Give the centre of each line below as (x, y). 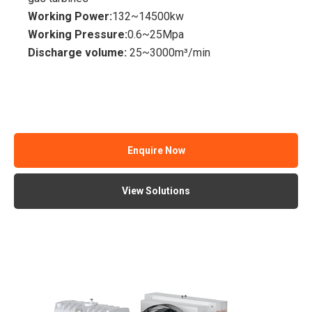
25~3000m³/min (170, 53)
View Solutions (156, 191)
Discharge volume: (79, 53)
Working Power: (70, 17)
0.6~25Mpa (156, 35)
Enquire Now (156, 150)
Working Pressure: (78, 35)
